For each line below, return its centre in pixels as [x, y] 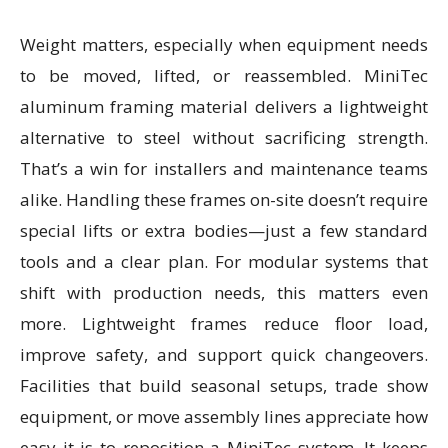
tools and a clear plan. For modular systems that [224, 262]
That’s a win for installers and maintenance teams [224, 169]
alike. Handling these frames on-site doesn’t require [224, 200]
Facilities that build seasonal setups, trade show [224, 386]
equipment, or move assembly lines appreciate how [224, 417]
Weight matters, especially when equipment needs [224, 45]
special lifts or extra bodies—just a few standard [224, 231]
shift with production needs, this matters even [224, 293]
